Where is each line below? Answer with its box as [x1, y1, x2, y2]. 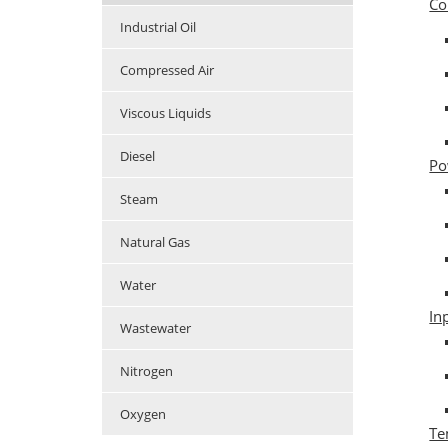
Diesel [120, 147, 155, 166]
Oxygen [120, 405, 166, 424]
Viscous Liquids [120, 104, 211, 123]
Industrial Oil [120, 18, 196, 37]
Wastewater [120, 319, 191, 338]
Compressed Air [120, 61, 214, 80]
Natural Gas [120, 233, 190, 252]
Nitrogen [120, 362, 173, 381]
